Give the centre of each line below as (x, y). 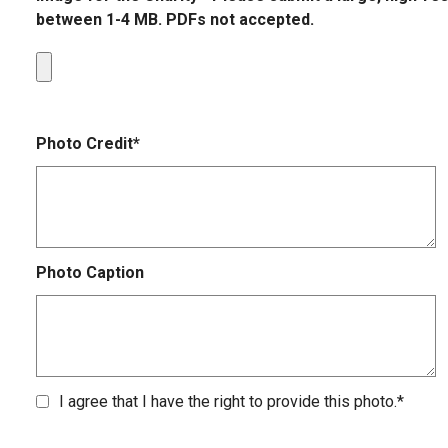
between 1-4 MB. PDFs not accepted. (175, 20)
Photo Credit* (88, 144)
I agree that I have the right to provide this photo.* (231, 401)
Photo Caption (90, 272)
